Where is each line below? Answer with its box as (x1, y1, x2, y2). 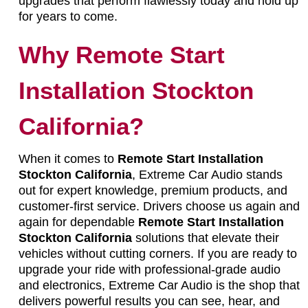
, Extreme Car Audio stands (131, 167, 283, 181)
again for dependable (18, 214, 138, 229)
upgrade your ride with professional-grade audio (18, 262, 280, 276)
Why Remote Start (18, 41, 225, 68)
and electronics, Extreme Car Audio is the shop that (18, 278, 300, 292)
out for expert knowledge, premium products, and (18, 183, 287, 197)
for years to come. (18, 9, 118, 23)
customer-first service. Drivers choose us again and (18, 199, 300, 213)
